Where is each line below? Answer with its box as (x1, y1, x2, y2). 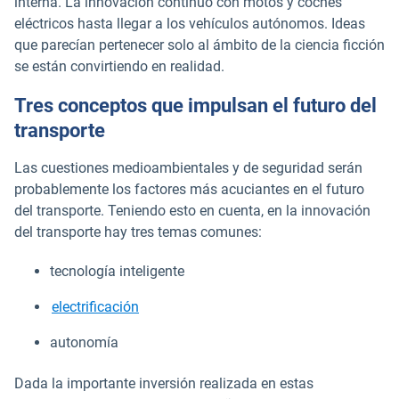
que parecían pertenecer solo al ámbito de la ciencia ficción (14, 37, 385, 53)
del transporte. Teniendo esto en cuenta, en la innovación (14, 201, 370, 219)
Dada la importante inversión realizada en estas (14, 374, 313, 392)
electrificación (52, 297, 139, 315)
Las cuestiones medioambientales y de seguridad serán (14, 159, 362, 176)
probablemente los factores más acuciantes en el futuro (14, 180, 364, 198)
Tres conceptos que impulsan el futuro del (14, 94, 377, 117)
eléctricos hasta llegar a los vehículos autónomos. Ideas (14, 15, 365, 32)
